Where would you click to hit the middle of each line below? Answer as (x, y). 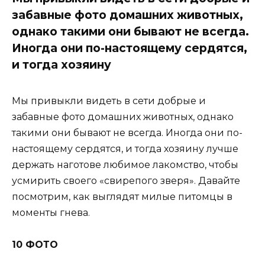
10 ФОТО (35, 245)
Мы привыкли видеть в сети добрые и (109, 101)
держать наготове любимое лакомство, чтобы (125, 165)
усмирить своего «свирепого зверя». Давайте (126, 181)
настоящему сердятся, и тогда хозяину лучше (125, 149)
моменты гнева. (51, 213)
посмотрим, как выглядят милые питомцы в (122, 197)
